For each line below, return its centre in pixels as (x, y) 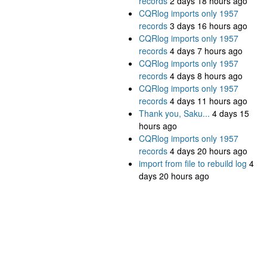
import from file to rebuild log (193, 164)
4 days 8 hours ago (206, 76)
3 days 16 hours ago (209, 26)
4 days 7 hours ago (206, 51)
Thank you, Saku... (174, 114)
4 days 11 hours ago (209, 101)
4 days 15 (231, 114)
